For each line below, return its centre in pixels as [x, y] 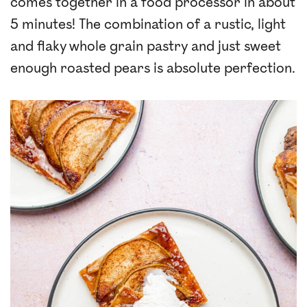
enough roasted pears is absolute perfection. [153, 69]
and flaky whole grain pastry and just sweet [146, 47]
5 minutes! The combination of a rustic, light [148, 25]
